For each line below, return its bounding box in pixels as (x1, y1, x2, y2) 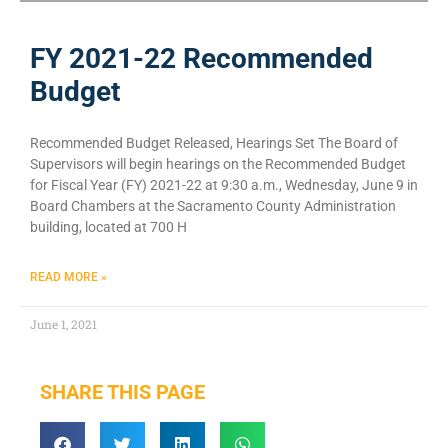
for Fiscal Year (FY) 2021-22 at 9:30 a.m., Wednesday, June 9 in (30, 177, 418, 194)
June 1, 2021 (30, 316, 97, 333)
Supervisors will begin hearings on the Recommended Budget (30, 156, 406, 173)
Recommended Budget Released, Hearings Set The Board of (30, 135, 398, 152)
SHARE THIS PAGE (40, 380, 205, 405)
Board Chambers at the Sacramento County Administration (30, 198, 396, 215)
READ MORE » (30, 270, 107, 285)
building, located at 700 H (30, 219, 187, 236)
